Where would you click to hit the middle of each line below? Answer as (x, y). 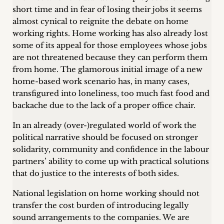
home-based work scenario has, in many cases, (101, 81)
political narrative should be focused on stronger (105, 137)
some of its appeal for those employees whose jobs (110, 45)
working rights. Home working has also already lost (110, 33)
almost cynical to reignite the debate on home (100, 21)
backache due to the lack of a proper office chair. (104, 105)
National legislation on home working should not (106, 193)
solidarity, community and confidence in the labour (111, 149)
